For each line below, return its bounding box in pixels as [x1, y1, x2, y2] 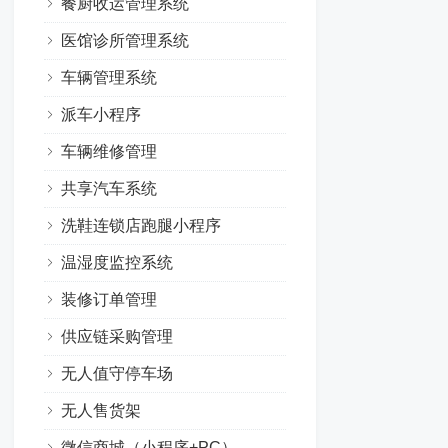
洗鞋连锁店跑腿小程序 [60, 216, 221, 234]
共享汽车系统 [60, 179, 157, 197]
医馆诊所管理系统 [60, 31, 189, 49]
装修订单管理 [60, 290, 157, 308]
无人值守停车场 [60, 364, 173, 382]
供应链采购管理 [60, 327, 173, 345]
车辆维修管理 [60, 142, 157, 160]
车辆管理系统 [60, 68, 157, 86]
